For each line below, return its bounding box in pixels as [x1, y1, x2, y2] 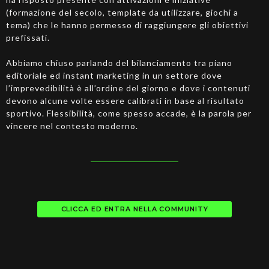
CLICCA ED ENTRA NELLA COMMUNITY [61, 205, 208, 214]
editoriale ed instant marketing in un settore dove [6, 70, 222, 80]
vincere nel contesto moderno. [6, 120, 138, 131]
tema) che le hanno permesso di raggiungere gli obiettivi [6, 19, 249, 30]
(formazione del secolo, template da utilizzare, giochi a [6, 7, 238, 17]
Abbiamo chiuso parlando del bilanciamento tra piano [6, 57, 232, 68]
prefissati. [6, 32, 50, 43]
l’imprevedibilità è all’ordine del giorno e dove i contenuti [6, 82, 250, 93]
